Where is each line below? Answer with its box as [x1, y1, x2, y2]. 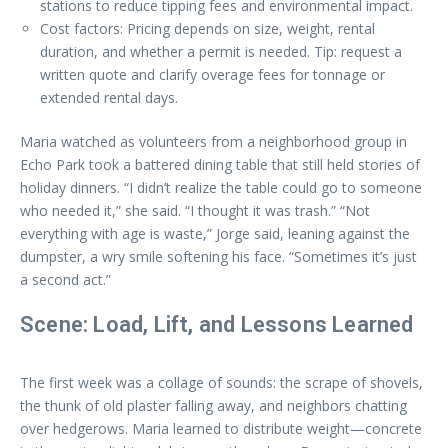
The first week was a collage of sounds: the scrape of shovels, [20, 373, 423, 392]
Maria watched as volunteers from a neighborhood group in [20, 132, 407, 151]
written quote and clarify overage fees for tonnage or [40, 65, 385, 84]
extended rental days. [40, 88, 178, 107]
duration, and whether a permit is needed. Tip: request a [40, 42, 402, 61]
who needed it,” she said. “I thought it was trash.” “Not [20, 201, 370, 220]
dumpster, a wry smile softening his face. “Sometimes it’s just [20, 247, 417, 266]
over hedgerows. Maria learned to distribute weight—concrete [20, 419, 422, 438]
